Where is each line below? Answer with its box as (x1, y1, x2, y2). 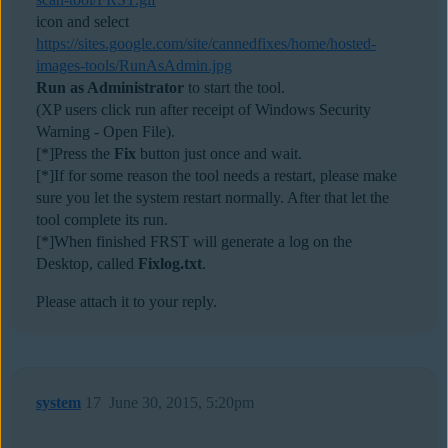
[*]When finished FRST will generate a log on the (36, 233, 352, 251)
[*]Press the (36, 145, 114, 163)
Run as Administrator (36, 79, 184, 97)
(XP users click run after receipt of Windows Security (36, 101, 371, 119)
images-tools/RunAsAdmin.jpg (36, 57, 232, 75)
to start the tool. (184, 79, 285, 97)
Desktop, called (36, 255, 138, 273)
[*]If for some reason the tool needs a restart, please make (36, 167, 397, 185)
